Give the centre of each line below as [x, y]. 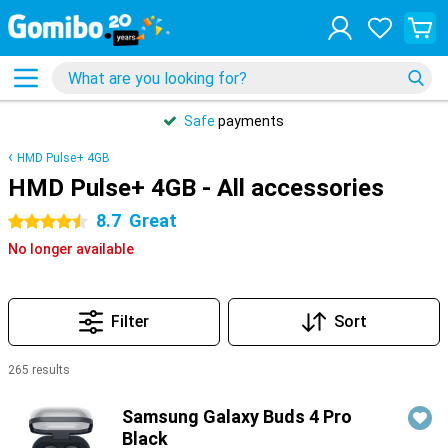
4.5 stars [36, 222]
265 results [39, 370]
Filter [130, 321]
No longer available [71, 249]
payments [249, 121]
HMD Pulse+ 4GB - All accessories [196, 188]
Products [39, 395]
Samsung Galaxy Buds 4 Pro [237, 416]
